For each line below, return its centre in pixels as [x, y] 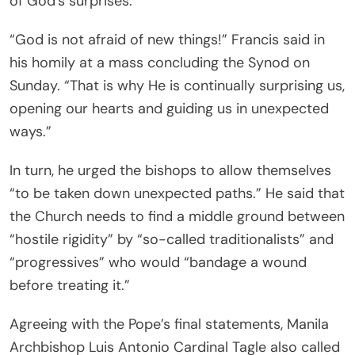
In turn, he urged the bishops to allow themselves [170, 171]
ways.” [31, 132]
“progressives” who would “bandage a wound [158, 263]
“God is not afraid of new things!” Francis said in [167, 40]
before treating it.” [70, 286]
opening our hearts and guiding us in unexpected [169, 109]
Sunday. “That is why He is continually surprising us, [177, 86]
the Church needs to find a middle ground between [177, 217]
